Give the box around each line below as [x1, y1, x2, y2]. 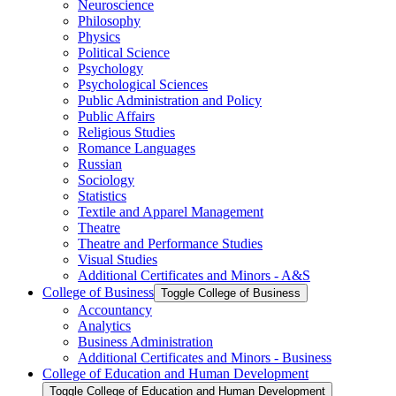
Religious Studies [78, 124, 175, 140]
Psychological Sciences [78, 76, 208, 92]
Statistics [78, 187, 126, 203]
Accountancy [78, 301, 152, 317]
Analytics [78, 317, 131, 333]
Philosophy [78, 12, 141, 28]
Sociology [78, 171, 134, 187]
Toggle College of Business [161, 286, 301, 300]
